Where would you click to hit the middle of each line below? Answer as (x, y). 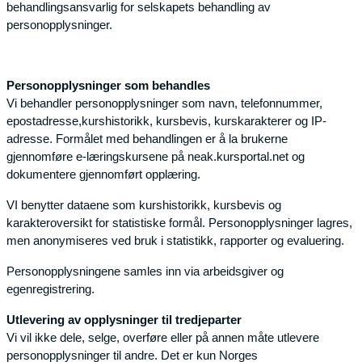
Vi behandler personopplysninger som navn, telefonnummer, (164, 103)
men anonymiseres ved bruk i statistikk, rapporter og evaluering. (175, 240)
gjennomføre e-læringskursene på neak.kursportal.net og (156, 156)
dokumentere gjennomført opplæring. (103, 174)
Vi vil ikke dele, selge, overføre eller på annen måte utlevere (163, 337)
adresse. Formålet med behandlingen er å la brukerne (147, 138)
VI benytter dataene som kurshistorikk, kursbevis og (144, 204)
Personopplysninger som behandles (108, 85)
